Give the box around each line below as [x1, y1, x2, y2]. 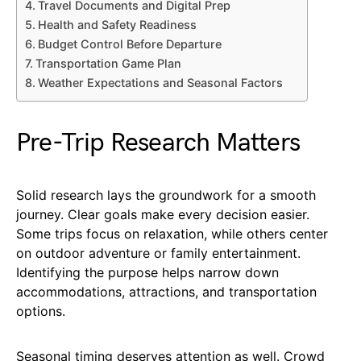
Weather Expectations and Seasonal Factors [37, 76, 283, 90]
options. [16, 303, 65, 320]
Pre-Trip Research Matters [16, 127, 300, 160]
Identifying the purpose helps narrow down [16, 264, 279, 281]
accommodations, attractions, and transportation [16, 284, 317, 301]
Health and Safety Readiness [37, 18, 197, 32]
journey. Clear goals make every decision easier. [16, 206, 309, 223]
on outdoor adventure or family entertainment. [16, 245, 301, 262]
